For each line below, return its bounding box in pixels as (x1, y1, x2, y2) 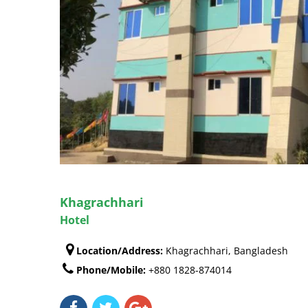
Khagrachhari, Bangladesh (163, 243, 288, 257)
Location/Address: (76, 243, 163, 257)
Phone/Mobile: (76, 263, 146, 276)
